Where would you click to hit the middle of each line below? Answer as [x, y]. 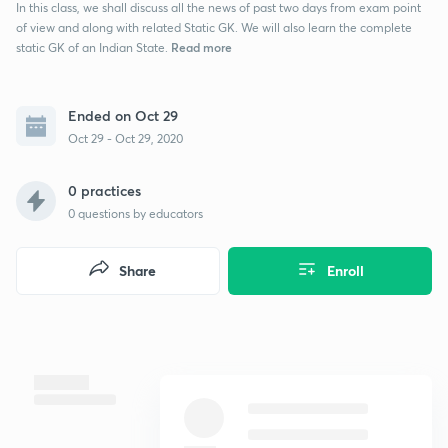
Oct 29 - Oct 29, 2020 [125, 138]
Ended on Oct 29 [123, 115]
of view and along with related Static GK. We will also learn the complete [214, 27]
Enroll [346, 270]
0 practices [104, 190]
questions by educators [139, 213]
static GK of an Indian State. [92, 47]
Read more [200, 46]
